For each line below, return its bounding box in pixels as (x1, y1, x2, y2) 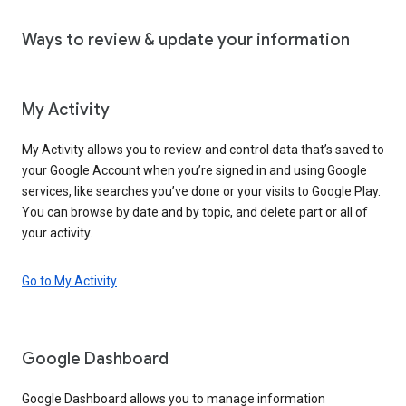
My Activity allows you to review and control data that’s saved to (22, 141, 384, 157)
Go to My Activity (22, 273, 117, 288)
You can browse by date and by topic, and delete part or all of (22, 204, 368, 219)
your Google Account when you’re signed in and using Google (22, 162, 367, 178)
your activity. (22, 225, 92, 240)
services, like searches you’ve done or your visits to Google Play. (22, 183, 381, 198)
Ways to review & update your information (22, 29, 350, 50)
